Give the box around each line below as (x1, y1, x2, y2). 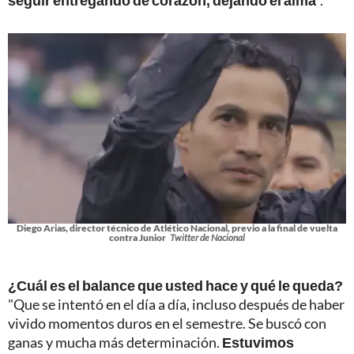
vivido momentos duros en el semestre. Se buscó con (8, 314, 326, 333)
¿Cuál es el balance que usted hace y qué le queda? (8, 277, 343, 295)
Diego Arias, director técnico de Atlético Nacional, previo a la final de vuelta (17, 222, 337, 235)
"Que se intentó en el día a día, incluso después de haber (8, 296, 345, 314)
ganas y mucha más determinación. (8, 333, 222, 352)
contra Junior (109, 232, 166, 244)
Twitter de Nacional (170, 232, 245, 244)
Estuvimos (222, 333, 294, 352)
